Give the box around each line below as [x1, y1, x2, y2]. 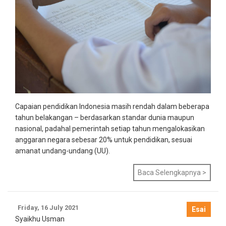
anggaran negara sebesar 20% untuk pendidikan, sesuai [15, 136, 192, 144]
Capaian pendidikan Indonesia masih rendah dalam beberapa [15, 102, 209, 110]
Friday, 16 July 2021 [18, 204, 79, 211]
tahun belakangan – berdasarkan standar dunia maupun [15, 114, 194, 122]
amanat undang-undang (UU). [15, 147, 110, 155]
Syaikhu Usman [15, 215, 65, 223]
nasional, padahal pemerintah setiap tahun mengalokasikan [15, 125, 205, 133]
